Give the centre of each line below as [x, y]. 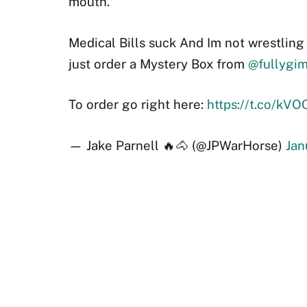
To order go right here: [137, 105]
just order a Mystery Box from [158, 63]
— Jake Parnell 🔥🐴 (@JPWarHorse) [177, 146]
